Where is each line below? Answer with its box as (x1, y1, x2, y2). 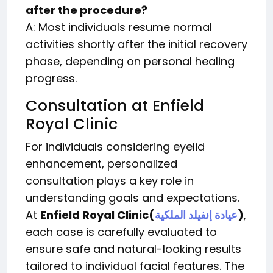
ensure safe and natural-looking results (26, 241, 241, 257)
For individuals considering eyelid (26, 139, 205, 155)
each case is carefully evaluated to (26, 224, 217, 240)
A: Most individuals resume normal (26, 19, 212, 35)
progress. (26, 71, 77, 87)
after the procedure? (26, 2, 147, 18)
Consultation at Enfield (26, 95, 204, 117)
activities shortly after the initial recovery (26, 37, 247, 52)
